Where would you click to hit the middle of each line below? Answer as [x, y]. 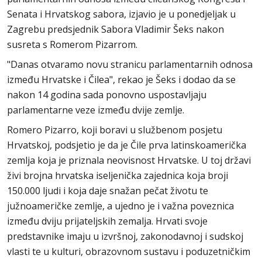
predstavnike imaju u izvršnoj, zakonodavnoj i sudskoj [125, 236]
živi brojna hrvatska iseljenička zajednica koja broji [118, 175]
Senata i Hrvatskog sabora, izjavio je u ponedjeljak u [121, 14]
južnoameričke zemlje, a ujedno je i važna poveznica [120, 206]
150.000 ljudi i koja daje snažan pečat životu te [108, 190]
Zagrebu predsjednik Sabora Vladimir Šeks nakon [116, 29]
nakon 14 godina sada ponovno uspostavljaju [107, 94]
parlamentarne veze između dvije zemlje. [96, 110]
